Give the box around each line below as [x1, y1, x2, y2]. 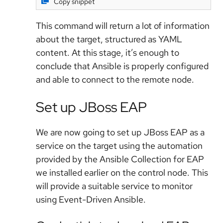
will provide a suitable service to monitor [36, 180, 193, 192]
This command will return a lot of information [36, 20, 210, 32]
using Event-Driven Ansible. [36, 193, 146, 205]
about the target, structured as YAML [36, 33, 182, 45]
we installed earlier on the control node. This [36, 166, 208, 178]
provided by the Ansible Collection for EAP [36, 153, 204, 165]
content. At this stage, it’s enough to [36, 47, 179, 59]
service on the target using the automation [36, 139, 203, 151]
